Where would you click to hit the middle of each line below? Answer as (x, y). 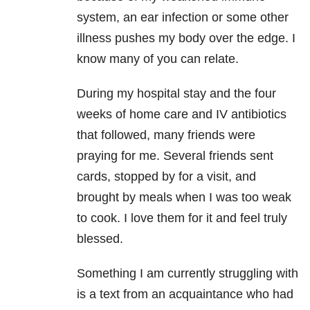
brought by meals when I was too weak (184, 198)
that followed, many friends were (166, 135)
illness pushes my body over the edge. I (186, 38)
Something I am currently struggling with (188, 274)
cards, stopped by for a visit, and (166, 177)
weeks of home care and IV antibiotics (182, 115)
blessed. (100, 239)
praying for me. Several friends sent (175, 156)
